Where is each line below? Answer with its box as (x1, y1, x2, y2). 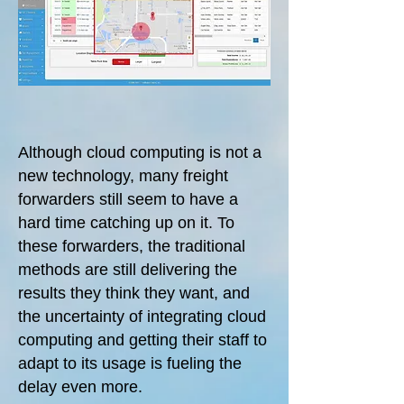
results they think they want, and (18, 284, 250, 302)
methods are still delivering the (18, 261, 237, 279)
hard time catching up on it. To (18, 214, 234, 232)
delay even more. (18, 378, 147, 396)
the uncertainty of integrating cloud (18, 308, 266, 326)
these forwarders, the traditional (18, 237, 245, 255)
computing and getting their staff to (18, 331, 267, 349)
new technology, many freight (18, 167, 228, 185)
